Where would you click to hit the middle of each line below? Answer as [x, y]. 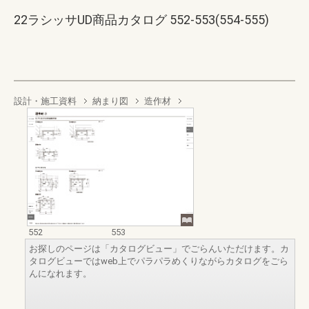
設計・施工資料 [45, 101]
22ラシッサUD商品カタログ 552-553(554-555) [141, 20]
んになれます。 [60, 273]
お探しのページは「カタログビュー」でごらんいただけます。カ [159, 248]
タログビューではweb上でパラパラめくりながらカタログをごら [159, 261]
